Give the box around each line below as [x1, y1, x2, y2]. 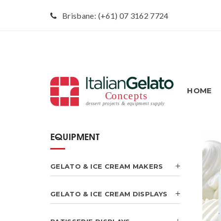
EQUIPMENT [50, 129, 100, 143]
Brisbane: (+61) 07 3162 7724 [62, 11, 169, 20]
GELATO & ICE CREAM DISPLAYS [50, 190, 168, 198]
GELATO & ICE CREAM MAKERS [50, 162, 163, 170]
